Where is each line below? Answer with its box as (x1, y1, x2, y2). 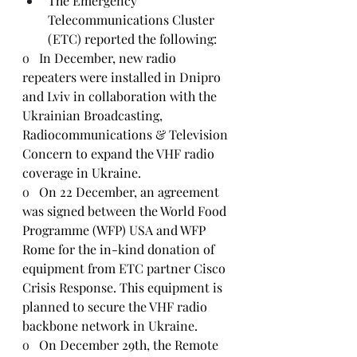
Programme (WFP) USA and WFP (22, 222, 209, 238)
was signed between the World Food (22, 202, 229, 219)
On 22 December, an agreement (39, 183, 222, 200)
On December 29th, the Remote (39, 336, 222, 353)
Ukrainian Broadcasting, (22, 107, 166, 124)
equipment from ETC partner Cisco (22, 260, 229, 277)
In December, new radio (39, 49, 179, 66)
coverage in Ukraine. (22, 164, 141, 181)
